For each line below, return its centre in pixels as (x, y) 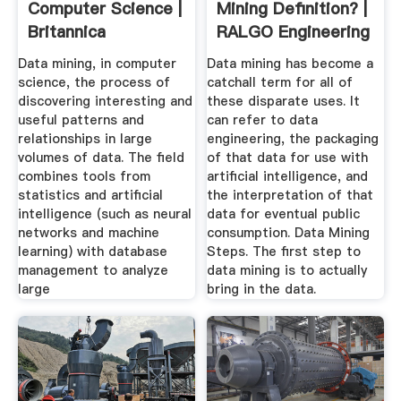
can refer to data (263, 119)
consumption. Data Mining (289, 232)
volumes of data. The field (101, 157)
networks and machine (88, 232)
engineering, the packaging (293, 138)
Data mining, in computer (97, 63)
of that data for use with (288, 157)
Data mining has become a (290, 63)
